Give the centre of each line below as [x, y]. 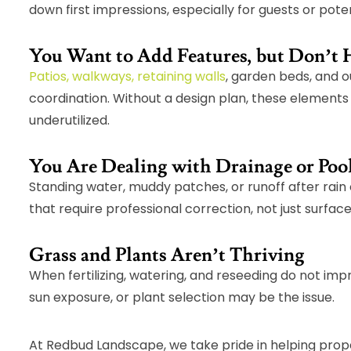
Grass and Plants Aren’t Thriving [167, 255]
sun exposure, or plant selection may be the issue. [182, 298]
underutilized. [70, 121]
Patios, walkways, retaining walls [128, 77]
